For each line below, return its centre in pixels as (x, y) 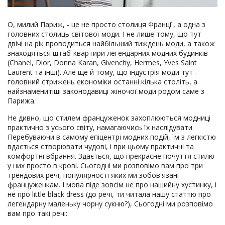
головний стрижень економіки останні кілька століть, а (102, 82)
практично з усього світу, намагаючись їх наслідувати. (101, 128)
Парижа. (22, 101)
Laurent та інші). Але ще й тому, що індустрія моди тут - (102, 72)
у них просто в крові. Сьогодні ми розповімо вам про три (105, 166)
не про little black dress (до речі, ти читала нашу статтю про (109, 194)
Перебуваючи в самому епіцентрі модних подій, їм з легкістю (112, 137)
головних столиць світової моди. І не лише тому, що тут (104, 34)
